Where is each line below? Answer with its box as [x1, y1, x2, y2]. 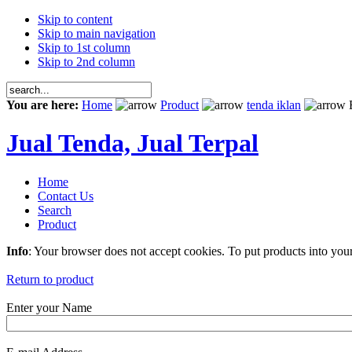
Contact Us [38, 189, 93, 203]
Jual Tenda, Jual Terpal [6, 129, 258, 158]
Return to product [6, 272, 93, 286]
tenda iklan [247, 98, 301, 112]
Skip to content [38, 13, 112, 26]
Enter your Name [6, 300, 92, 314]
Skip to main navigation [38, 27, 156, 40]
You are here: [6, 98, 82, 112]
